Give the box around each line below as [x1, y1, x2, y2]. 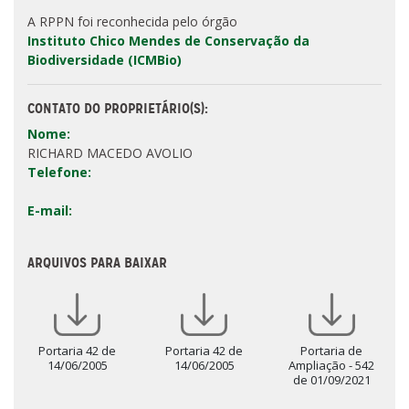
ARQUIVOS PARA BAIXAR [27, 253, 167, 273]
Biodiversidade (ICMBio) [27, 51, 182, 69]
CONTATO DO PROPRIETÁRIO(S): [27, 99, 208, 119]
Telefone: [27, 163, 91, 182]
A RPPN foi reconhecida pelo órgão [27, 13, 237, 31]
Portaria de [300, 342, 363, 360]
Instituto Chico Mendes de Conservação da [27, 32, 309, 50]
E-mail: [27, 202, 72, 220]
